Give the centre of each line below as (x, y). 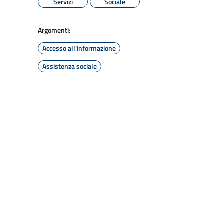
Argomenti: (54, 30)
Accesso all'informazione (79, 48)
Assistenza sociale (70, 66)
